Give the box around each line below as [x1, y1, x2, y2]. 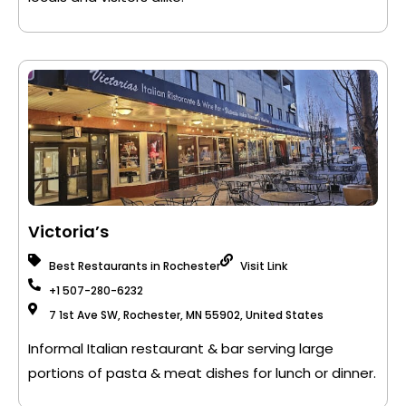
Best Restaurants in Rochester [48, 258, 220, 274]
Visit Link [240, 258, 287, 274]
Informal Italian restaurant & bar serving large [28, 339, 333, 358]
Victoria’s [28, 220, 109, 243]
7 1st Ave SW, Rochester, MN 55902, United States [48, 307, 324, 323]
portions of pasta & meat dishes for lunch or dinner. [28, 363, 376, 382]
